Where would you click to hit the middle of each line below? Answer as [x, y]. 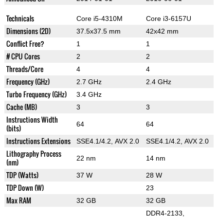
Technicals [20, 18]
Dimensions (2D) [28, 31]
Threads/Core [25, 69]
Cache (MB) [21, 107]
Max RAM [18, 200]
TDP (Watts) [22, 175]
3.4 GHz [89, 95]
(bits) [13, 128]
